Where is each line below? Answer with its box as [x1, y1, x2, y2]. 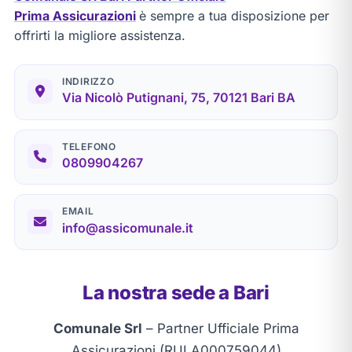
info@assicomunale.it [61, 219, 193, 236]
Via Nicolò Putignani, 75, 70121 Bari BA [61, 90, 295, 106]
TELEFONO [61, 140, 116, 152]
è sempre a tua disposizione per [138, 7, 329, 24]
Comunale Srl [53, 321, 142, 337]
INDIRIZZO [61, 75, 115, 87]
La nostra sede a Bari [82, 281, 269, 305]
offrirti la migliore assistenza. [13, 27, 185, 43]
